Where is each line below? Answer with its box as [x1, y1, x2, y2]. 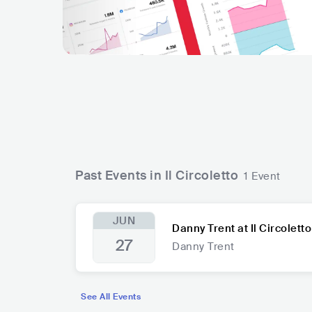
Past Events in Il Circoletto [75, 167, 238, 185]
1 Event [244, 169, 281, 184]
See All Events [81, 291, 141, 303]
